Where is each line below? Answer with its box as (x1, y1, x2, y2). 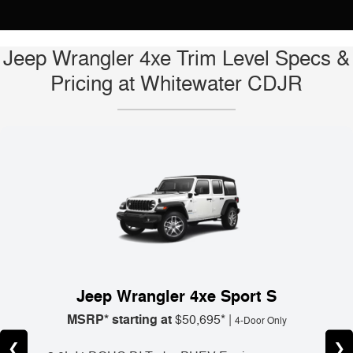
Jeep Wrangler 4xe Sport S (76, 285, 277, 307)
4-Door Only (234, 314, 287, 327)
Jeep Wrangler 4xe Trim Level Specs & (3, 46, 350, 72)
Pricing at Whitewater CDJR (50, 71, 303, 97)
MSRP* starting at (66, 310, 172, 328)
